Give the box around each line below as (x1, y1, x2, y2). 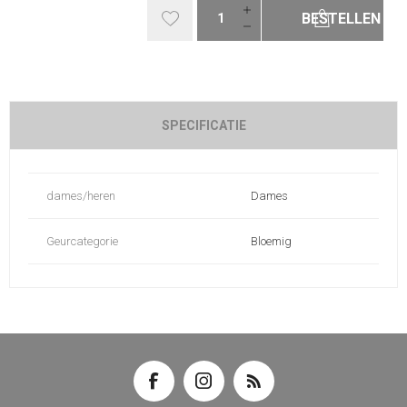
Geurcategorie (46, 233, 118, 248)
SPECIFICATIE (161, 117, 246, 133)
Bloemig (251, 233, 292, 248)
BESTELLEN (301, 9, 381, 27)
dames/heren (46, 188, 115, 203)
